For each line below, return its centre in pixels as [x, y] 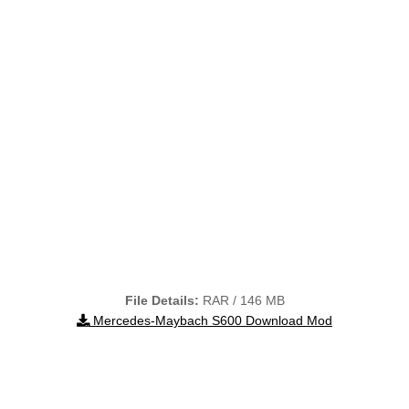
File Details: [162, 300]
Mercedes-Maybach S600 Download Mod [211, 320]
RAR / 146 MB [241, 300]
